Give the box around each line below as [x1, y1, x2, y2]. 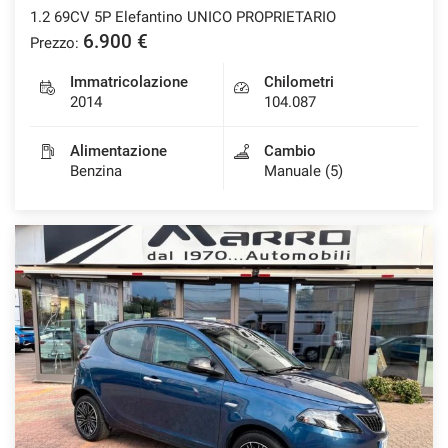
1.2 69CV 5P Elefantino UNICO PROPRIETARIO [30, 7, 336, 26]
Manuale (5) [264, 161, 343, 180]
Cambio [264, 141, 316, 160]
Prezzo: [30, 33, 79, 52]
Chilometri [264, 72, 334, 91]
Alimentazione [70, 141, 167, 160]
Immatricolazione [70, 72, 188, 91]
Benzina [70, 161, 122, 180]
